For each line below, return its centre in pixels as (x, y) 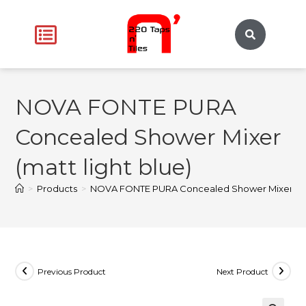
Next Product (242, 271)
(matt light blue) (104, 167)
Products (57, 189)
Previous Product (72, 271)
